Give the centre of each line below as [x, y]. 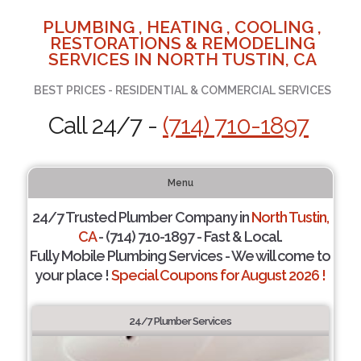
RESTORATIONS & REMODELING [182, 43]
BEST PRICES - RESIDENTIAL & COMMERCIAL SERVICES [182, 90]
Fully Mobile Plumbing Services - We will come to [180, 256]
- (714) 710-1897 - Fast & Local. [189, 237]
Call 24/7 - [105, 125]
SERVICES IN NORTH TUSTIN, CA [182, 59]
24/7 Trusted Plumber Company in [141, 217]
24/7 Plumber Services [180, 321]
